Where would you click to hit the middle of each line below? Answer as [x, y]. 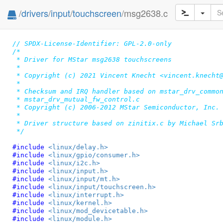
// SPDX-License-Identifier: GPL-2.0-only [92, 43]
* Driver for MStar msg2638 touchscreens [92, 59]
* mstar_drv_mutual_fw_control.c [76, 99]
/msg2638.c [145, 13]
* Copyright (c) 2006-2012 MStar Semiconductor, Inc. [116, 107]
